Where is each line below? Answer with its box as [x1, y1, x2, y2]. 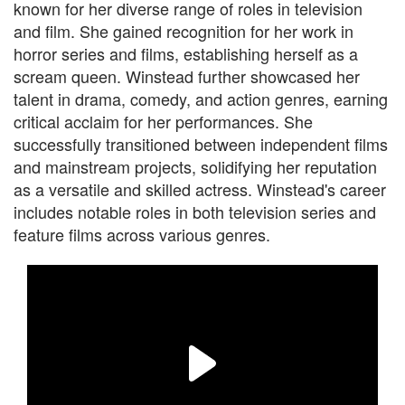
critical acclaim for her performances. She [14, 109, 313, 133]
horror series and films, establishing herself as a [14, 42, 358, 65]
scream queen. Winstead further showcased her [14, 64, 360, 88]
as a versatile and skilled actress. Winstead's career [14, 177, 386, 201]
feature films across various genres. [14, 222, 270, 246]
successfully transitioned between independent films [14, 132, 388, 155]
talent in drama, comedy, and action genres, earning [14, 87, 388, 110]
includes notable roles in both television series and [14, 200, 376, 223]
